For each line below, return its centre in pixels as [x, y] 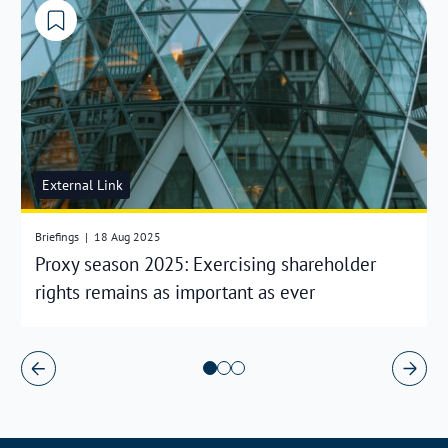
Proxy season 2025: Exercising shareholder [205, 264]
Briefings [58, 237]
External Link [82, 185]
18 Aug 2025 [126, 237]
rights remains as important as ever [175, 292]
